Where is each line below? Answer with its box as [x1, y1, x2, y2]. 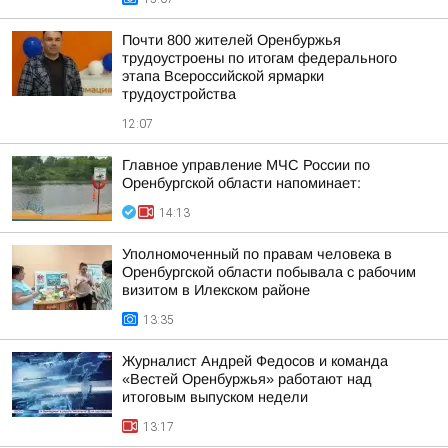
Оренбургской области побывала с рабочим [122, 264, 416, 280]
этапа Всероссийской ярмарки [122, 68, 324, 84]
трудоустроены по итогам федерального [122, 50, 397, 66]
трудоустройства [122, 86, 236, 102]
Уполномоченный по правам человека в [122, 246, 392, 262]
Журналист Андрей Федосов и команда [122, 353, 388, 369]
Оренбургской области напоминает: [122, 175, 361, 191]
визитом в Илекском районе [122, 282, 310, 298]
